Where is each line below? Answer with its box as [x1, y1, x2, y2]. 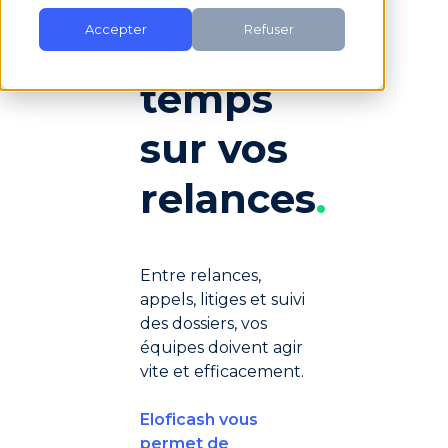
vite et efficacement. [140, 361, 304, 381]
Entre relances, [140, 265, 261, 285]
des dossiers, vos [140, 313, 267, 333]
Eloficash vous [140, 409, 258, 429]
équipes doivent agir [140, 337, 303, 357]
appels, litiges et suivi [140, 289, 305, 309]
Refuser [243, 21, 294, 38]
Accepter [84, 21, 147, 38]
